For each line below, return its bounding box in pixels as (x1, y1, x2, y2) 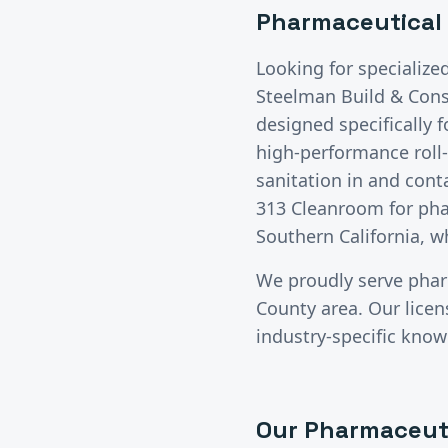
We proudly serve (256, 267, 408, 292)
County (256, 295, 316, 320)
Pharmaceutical (256, 5, 442, 37)
